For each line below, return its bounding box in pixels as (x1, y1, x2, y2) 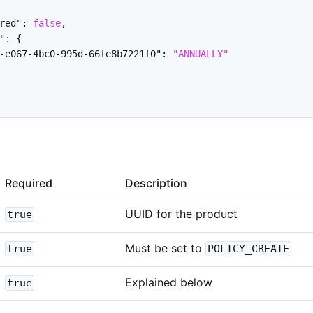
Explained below (125, 275, 212, 289)
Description (125, 175, 187, 190)
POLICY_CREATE (208, 242, 289, 255)
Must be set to (125, 240, 205, 255)
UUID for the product (125, 206, 238, 221)
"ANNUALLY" (173, 48, 228, 59)
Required (5, 175, 52, 190)
